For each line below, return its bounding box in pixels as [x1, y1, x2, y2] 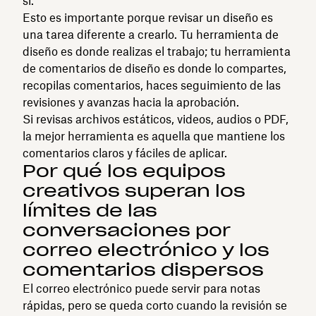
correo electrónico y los [23, 238, 269, 261]
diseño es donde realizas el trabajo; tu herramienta [23, 44, 291, 59]
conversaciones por [23, 219, 231, 241]
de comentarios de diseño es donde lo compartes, [23, 61, 286, 75]
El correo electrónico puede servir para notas [23, 281, 260, 296]
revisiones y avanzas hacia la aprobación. [23, 95, 239, 109]
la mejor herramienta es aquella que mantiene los [23, 128, 285, 143]
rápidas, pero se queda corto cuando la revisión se [23, 298, 287, 312]
